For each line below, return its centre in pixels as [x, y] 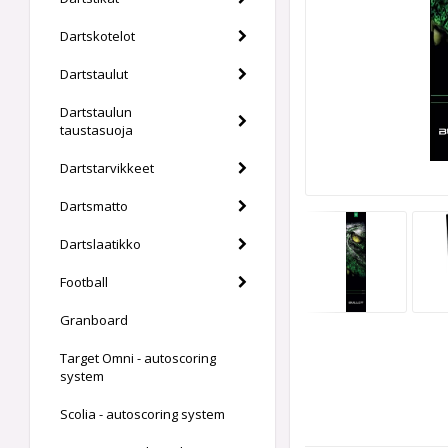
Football [84, 282]
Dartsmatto [94, 206]
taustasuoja [96, 130]
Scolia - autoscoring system [142, 414]
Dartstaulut [94, 74]
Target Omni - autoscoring [138, 358]
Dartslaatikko [100, 244]
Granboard [94, 320]
